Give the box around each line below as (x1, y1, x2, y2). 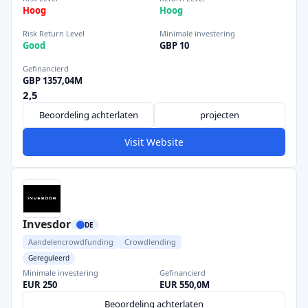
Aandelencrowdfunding (28, 236, 113, 247)
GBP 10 (159, 39, 189, 52)
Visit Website (124, 135, 184, 148)
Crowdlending (124, 236, 176, 247)
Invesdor (23, 217, 71, 232)
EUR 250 (23, 278, 57, 291)
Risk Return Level (23, 28, 85, 38)
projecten (200, 109, 239, 121)
